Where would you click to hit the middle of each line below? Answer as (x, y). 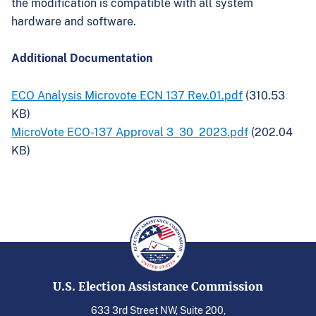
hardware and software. (74, 21)
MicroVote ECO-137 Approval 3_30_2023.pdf (130, 133)
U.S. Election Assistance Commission (158, 287)
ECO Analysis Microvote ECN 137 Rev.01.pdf (127, 96)
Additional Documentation (82, 59)
